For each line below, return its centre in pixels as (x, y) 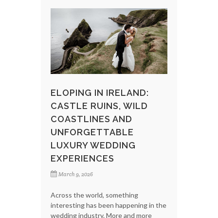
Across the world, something (94, 195)
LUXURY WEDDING (93, 145)
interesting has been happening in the (109, 205)
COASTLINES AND (91, 119)
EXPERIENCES (85, 158)
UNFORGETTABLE (92, 132)
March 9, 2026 (76, 174)
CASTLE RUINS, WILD (99, 106)
